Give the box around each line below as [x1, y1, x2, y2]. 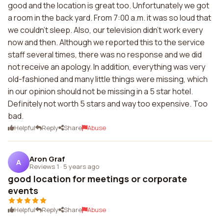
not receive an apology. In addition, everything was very [8, 61, 205, 72]
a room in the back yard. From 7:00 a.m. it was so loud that [8, 12, 211, 23]
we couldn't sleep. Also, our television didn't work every [8, 25, 203, 35]
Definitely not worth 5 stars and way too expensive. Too [8, 98, 208, 109]
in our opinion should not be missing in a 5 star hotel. [8, 86, 193, 97]
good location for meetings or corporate [8, 173, 187, 185]
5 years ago [63, 162, 99, 171]
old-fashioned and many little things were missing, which [8, 74, 208, 84]
